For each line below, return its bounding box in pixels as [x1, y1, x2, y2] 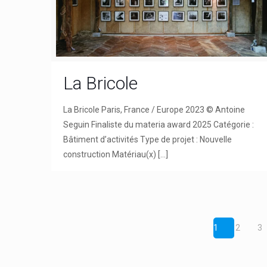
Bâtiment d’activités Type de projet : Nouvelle [63, 134, 232, 144]
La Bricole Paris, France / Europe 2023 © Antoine [63, 104, 246, 114]
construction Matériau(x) [63, 149, 157, 159]
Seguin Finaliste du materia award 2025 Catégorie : [63, 119, 254, 129]
